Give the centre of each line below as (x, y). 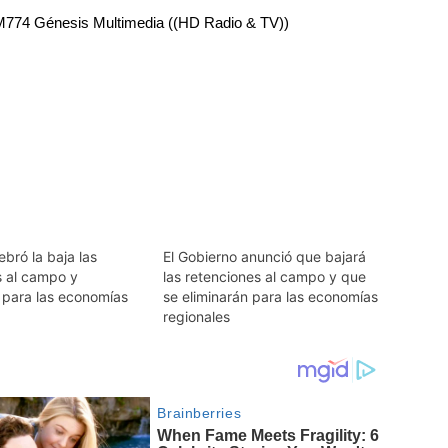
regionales (196, 316)
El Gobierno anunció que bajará (264, 256)
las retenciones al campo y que (264, 276)
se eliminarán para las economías (270, 296)
